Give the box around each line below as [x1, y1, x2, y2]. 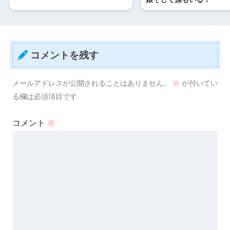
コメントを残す [30, 49, 99, 61]
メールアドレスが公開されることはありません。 [12, 79, 170, 87]
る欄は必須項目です [12, 92, 77, 101]
